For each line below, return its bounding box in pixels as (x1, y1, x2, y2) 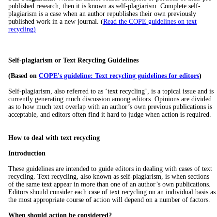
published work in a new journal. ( (8, 18, 103, 25)
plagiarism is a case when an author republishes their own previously (8, 10, 196, 17)
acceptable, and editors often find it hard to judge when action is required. (8, 111, 211, 118)
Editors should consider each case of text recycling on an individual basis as (8, 188, 216, 196)
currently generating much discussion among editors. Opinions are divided (8, 95, 212, 103)
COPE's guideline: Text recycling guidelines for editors (39, 72, 199, 79)
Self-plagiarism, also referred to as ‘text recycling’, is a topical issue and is (8, 88, 214, 95)
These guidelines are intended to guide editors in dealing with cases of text (8, 165, 212, 172)
